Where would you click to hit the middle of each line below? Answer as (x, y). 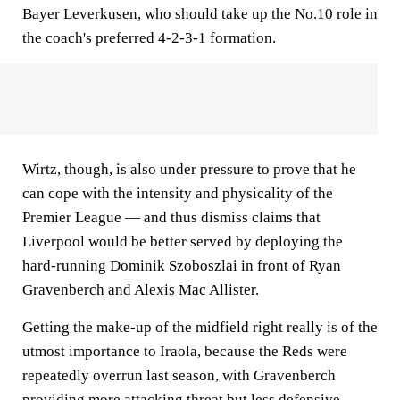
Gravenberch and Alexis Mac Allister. (141, 290)
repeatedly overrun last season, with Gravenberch (179, 376)
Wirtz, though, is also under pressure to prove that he (189, 170)
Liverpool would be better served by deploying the (183, 242)
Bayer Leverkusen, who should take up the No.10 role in (200, 14)
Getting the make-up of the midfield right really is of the (200, 328)
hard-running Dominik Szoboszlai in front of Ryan (182, 266)
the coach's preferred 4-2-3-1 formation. (149, 38)
